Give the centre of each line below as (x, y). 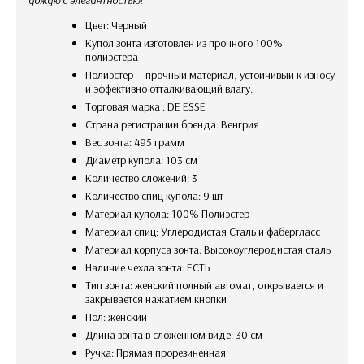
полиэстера (112, 56)
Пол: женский (119, 316)
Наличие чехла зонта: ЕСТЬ (151, 267)
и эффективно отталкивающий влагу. (169, 88)
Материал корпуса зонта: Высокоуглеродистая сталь (212, 249)
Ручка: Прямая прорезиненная (158, 352)
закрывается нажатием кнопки (156, 299)
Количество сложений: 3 (145, 178)
